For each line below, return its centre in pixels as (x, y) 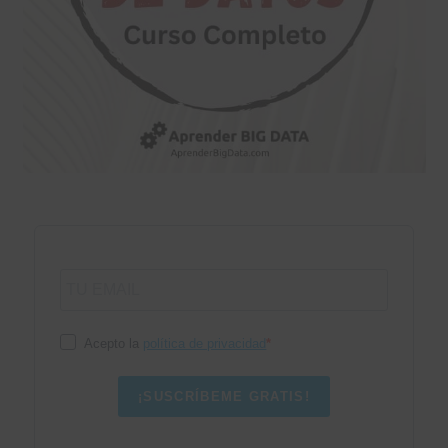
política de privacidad (205, 344)
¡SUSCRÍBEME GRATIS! (224, 397)
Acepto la (114, 344)
